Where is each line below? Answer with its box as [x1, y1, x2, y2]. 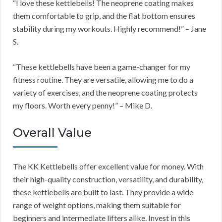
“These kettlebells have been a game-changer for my [13, 62, 190, 72]
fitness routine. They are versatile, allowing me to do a [13, 75, 193, 85]
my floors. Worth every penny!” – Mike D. [13, 101, 152, 111]
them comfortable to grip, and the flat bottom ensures [13, 11, 195, 21]
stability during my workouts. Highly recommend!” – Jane [13, 24, 206, 34]
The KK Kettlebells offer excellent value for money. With [13, 162, 204, 171]
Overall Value [13, 125, 92, 140]
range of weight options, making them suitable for [13, 200, 181, 210]
